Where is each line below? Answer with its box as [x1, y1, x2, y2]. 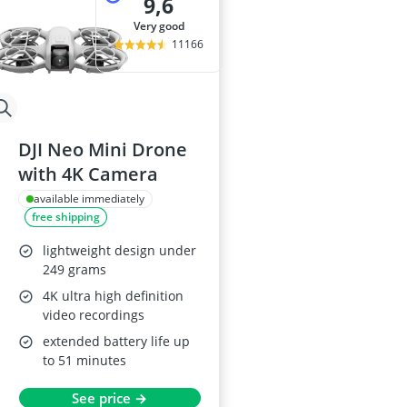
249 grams [43, 261, 106, 279]
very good [139, 18, 184, 35]
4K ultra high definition [43, 287, 184, 305]
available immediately [34, 191, 144, 207]
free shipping [32, 209, 100, 225]
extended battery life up [43, 333, 190, 351]
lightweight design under [43, 242, 196, 260]
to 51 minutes [43, 352, 126, 370]
